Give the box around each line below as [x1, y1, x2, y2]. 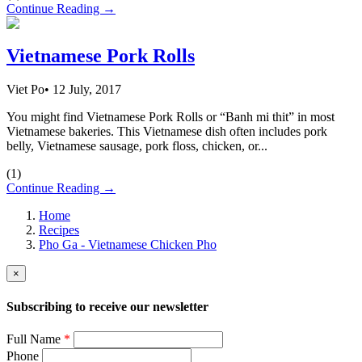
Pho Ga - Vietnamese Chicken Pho [39, 238, 217, 252]
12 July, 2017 [49, 82, 121, 97]
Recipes [39, 223, 79, 238]
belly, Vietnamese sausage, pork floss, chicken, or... [6, 139, 267, 154]
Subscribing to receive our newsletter [6, 299, 208, 314]
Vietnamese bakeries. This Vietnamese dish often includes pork [6, 124, 327, 139]
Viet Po [6, 82, 44, 97]
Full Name [6, 331, 61, 346]
